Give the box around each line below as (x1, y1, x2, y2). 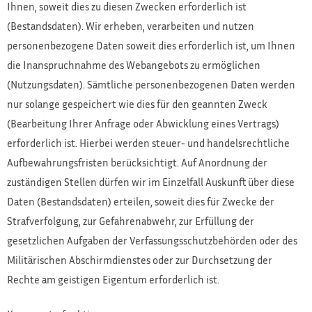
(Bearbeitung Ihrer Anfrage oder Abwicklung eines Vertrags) (7, 116, 279, 130)
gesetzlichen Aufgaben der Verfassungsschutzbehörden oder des (7, 233, 297, 247)
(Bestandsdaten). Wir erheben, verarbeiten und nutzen (7, 19, 254, 32)
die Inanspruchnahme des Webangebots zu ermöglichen (7, 58, 260, 71)
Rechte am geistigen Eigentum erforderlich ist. (7, 272, 219, 286)
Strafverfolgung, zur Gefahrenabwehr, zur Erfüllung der (7, 214, 254, 227)
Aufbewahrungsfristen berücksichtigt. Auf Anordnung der (7, 155, 267, 169)
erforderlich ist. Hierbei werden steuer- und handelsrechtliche (7, 136, 290, 149)
